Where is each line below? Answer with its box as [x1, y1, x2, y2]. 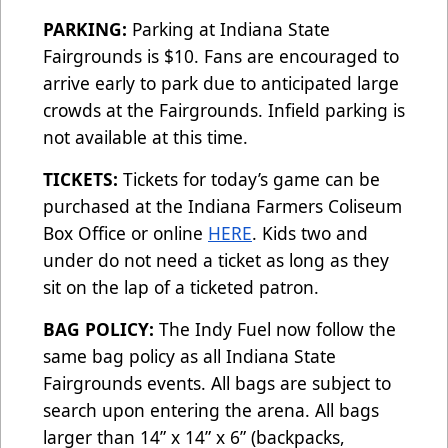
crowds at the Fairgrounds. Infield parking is [43, 98, 405, 123]
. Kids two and [252, 221, 368, 246]
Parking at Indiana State [132, 17, 330, 42]
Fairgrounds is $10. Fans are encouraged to [43, 44, 399, 69]
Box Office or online [43, 221, 208, 246]
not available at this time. [43, 125, 248, 150]
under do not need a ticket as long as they [43, 248, 389, 273]
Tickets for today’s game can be [123, 167, 380, 192]
